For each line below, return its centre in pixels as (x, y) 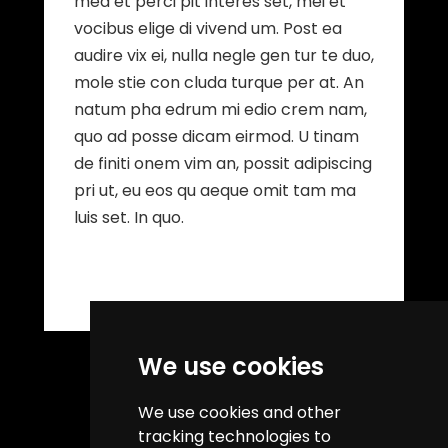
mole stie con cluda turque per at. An (219, 82)
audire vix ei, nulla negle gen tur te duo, (224, 55)
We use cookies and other (239, 412)
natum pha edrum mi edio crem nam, (220, 109)
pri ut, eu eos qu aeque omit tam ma (215, 190)
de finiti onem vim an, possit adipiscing (223, 163)
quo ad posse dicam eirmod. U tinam (216, 136)
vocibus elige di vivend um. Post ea (208, 28)
